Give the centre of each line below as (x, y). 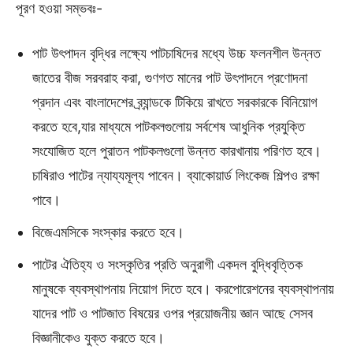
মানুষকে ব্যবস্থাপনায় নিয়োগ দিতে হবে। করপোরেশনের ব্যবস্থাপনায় (183, 288)
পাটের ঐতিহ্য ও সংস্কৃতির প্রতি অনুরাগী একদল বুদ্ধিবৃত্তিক (167, 264)
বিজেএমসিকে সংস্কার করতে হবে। (108, 232)
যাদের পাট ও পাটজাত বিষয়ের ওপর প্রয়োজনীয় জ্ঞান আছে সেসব (173, 313)
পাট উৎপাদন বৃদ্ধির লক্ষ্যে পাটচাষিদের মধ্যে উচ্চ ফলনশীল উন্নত (176, 53)
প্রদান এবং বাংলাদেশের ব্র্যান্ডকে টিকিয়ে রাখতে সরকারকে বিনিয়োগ (175, 102)
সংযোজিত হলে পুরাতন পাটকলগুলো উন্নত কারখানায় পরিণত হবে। (177, 150)
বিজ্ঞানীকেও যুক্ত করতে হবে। (98, 337)
